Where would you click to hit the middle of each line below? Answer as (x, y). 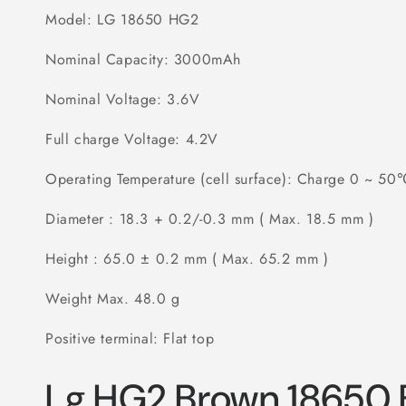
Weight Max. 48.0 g (113, 299)
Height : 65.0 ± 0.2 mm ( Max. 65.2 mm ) (187, 259)
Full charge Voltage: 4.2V (132, 139)
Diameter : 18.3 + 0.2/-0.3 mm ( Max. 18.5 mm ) (210, 219)
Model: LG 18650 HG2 (122, 19)
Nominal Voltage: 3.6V (123, 99)
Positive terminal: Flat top (130, 338)
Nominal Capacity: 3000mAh (143, 59)
